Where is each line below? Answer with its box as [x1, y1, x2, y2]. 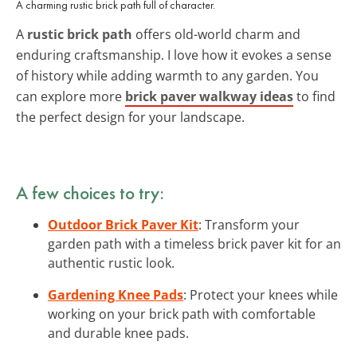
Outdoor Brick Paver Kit [48, 215, 198, 233]
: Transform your [198, 215, 300, 233]
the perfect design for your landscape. [16, 108, 245, 126]
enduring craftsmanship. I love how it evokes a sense [16, 45, 331, 64]
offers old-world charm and [132, 25, 300, 43]
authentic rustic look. [48, 253, 175, 272]
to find [293, 87, 335, 105]
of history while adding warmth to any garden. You [16, 66, 319, 84]
